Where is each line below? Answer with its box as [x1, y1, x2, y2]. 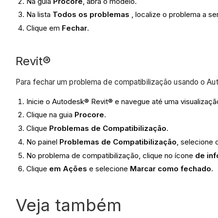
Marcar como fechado [130, 164, 212, 174]
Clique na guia [26, 110, 73, 120]
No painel [26, 137, 60, 146]
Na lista [26, 10, 53, 19]
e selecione [87, 164, 130, 174]
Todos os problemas [53, 10, 132, 19]
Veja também [16, 195, 122, 216]
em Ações [49, 164, 88, 174]
